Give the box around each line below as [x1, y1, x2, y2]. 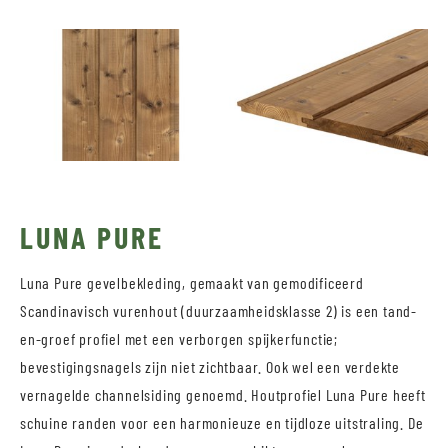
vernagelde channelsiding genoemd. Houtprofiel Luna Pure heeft [20, 385, 426, 405]
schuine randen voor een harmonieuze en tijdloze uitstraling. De [20, 413, 424, 433]
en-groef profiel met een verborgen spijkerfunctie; [20, 329, 338, 349]
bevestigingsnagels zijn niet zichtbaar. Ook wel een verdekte [20, 357, 400, 377]
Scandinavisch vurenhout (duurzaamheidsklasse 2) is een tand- [20, 301, 417, 321]
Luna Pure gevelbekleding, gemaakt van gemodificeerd [20, 273, 364, 293]
